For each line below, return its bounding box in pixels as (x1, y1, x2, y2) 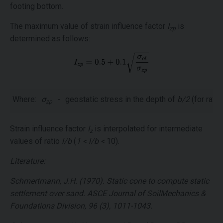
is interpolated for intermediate (93, 123, 203, 133)
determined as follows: (10, 34, 90, 44)
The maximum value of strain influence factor (10, 21, 167, 31)
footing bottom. (10, 1, 63, 11)
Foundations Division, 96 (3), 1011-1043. (10, 201, 152, 211)
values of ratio (10, 136, 62, 146)
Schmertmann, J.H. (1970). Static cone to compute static (10, 176, 209, 186)
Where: (12, 94, 36, 104)
